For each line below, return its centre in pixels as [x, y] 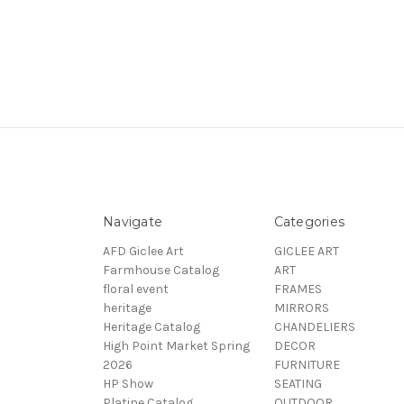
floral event [136, 289]
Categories [309, 222]
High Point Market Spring [176, 346]
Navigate [133, 222]
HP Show [128, 384]
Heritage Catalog [151, 327]
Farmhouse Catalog [161, 271]
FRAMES [298, 289]
